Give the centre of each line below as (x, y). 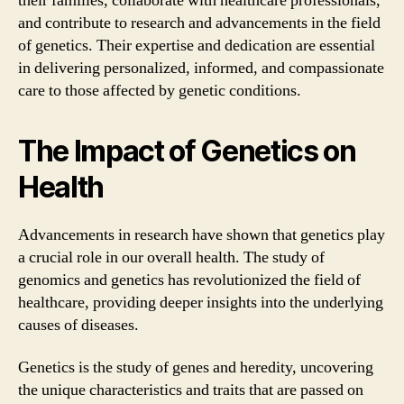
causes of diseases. (78, 325)
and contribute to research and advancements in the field (199, 23)
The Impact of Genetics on (187, 151)
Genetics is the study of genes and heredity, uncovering (196, 367)
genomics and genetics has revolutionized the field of (189, 280)
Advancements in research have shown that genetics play (202, 234)
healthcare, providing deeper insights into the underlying (201, 302)
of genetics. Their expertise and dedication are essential (197, 45)
